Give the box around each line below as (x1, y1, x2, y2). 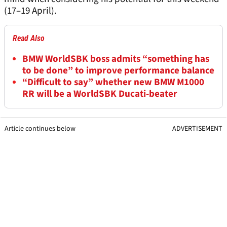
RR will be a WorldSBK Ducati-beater (22, 87, 177, 101)
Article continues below (5, 124, 75, 134)
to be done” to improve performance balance (22, 64, 214, 78)
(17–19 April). (4, 4, 57, 18)
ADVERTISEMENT (172, 124, 222, 134)
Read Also (13, 33, 45, 44)
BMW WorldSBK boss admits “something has (22, 52, 209, 66)
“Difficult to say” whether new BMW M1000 (22, 75, 204, 90)
